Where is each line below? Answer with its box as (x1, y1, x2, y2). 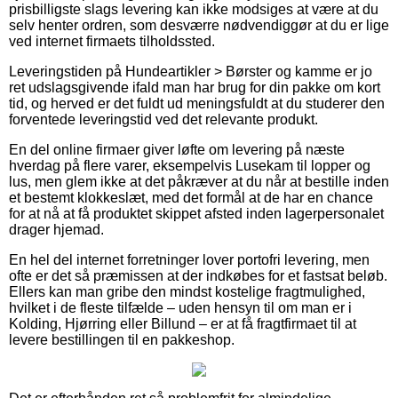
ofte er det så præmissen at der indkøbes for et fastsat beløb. (9, 267, 387, 283)
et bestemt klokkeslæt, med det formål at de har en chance (9, 189, 373, 205)
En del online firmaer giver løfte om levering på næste (9, 141, 345, 157)
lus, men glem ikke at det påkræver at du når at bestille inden (9, 173, 389, 189)
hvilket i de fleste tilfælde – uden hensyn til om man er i (9, 299, 352, 315)
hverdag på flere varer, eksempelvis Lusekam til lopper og (9, 157, 370, 173)
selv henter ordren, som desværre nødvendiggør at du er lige (9, 17, 389, 33)
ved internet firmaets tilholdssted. (9, 33, 215, 49)
